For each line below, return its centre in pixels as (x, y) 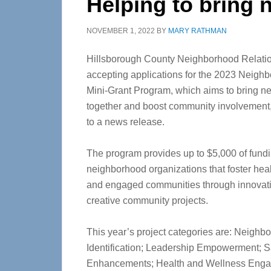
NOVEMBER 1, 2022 (121, 31)
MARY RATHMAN (198, 31)
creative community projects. (147, 201)
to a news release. (126, 122)
